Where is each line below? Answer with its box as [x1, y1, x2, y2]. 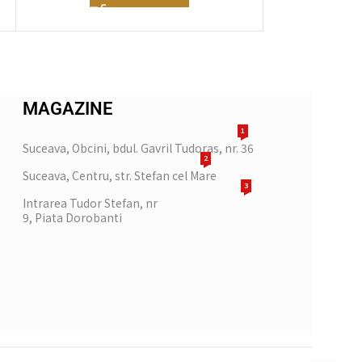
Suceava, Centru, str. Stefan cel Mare [23, 167, 217, 184]
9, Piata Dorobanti [23, 209, 122, 226]
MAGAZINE [23, 99, 112, 120]
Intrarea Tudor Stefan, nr [23, 195, 158, 212]
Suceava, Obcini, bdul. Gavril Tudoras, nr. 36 [23, 140, 254, 157]
